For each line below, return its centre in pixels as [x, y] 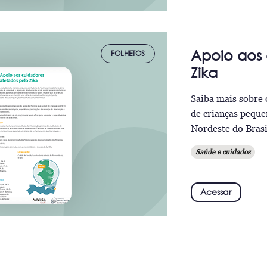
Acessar [216, 192]
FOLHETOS [128, 53]
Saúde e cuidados [223, 151]
